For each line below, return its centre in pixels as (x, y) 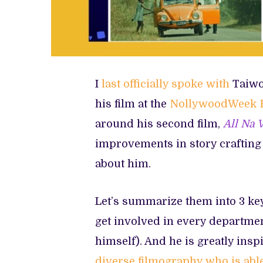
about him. (123, 163)
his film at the (132, 104)
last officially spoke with (166, 84)
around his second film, (159, 124)
